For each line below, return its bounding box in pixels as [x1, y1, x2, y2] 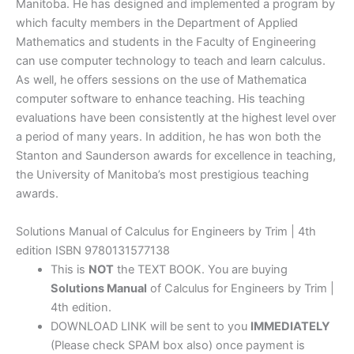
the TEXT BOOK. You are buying [113, 262, 288, 277]
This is [50, 262, 88, 277]
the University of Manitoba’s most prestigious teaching [16, 168, 309, 183]
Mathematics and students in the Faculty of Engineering [16, 35, 316, 50]
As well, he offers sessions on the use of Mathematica [16, 73, 307, 88]
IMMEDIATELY [250, 318, 330, 333]
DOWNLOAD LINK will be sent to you [50, 318, 250, 333]
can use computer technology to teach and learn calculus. [16, 54, 326, 69]
